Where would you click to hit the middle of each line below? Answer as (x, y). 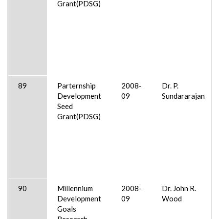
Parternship (77, 85)
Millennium (75, 188)
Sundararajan (183, 96)
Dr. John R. (179, 188)
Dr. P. (170, 85)
